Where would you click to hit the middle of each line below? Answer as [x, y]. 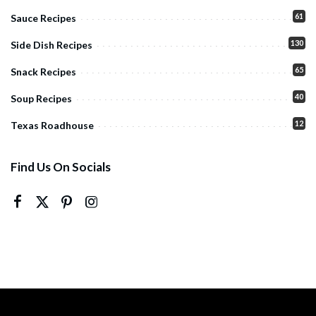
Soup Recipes [41, 99]
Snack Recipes [43, 72]
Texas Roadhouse [52, 126]
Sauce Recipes [43, 18]
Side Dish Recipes [51, 45]
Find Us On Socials [61, 167]
